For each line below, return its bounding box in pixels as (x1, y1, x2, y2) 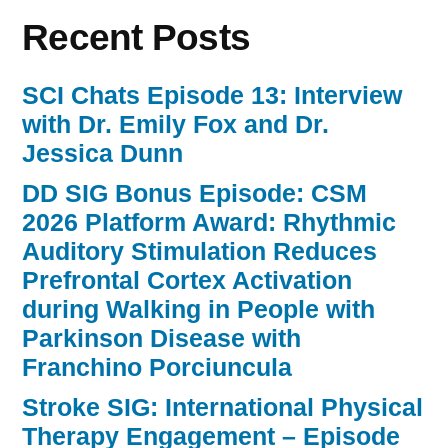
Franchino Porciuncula (22, 354, 292, 382)
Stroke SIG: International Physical (22, 394, 423, 422)
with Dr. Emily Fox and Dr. (22, 111, 329, 139)
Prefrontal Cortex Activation (22, 267, 352, 295)
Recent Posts (22, 16, 251, 59)
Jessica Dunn (22, 140, 183, 168)
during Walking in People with (22, 296, 375, 324)
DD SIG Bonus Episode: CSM (22, 180, 367, 208)
